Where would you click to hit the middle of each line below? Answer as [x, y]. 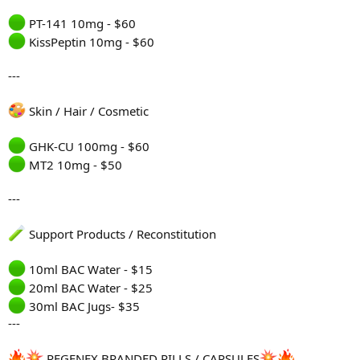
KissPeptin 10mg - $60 [90, 42]
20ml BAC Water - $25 [89, 288]
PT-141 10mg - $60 [81, 24]
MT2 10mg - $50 [74, 165]
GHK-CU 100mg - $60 [88, 147]
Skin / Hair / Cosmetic [87, 111]
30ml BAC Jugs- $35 [83, 307]
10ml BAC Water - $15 [89, 270]
